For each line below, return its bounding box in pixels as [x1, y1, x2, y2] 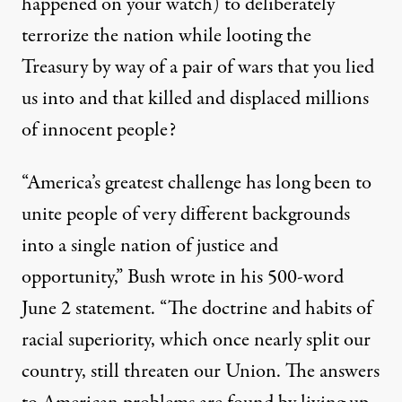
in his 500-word [215, 263, 344, 293]
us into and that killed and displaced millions [22, 84, 369, 114]
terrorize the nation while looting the [22, 22, 311, 51]
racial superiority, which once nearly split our [22, 326, 371, 355]
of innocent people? [22, 116, 176, 145]
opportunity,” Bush [22, 263, 170, 293]
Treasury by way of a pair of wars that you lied [22, 53, 374, 83]
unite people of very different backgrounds [22, 200, 350, 230]
